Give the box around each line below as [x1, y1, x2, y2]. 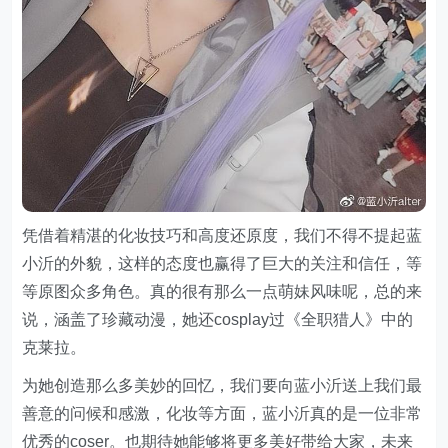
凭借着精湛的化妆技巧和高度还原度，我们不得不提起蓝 [22, 226, 423, 244]
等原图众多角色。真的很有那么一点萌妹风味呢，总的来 [22, 282, 423, 300]
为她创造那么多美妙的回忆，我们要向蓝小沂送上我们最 [22, 376, 423, 394]
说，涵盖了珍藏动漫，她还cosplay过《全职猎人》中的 [22, 310, 414, 328]
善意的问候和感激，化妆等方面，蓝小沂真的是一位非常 [22, 404, 423, 422]
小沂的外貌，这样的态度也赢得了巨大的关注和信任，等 [22, 254, 423, 272]
